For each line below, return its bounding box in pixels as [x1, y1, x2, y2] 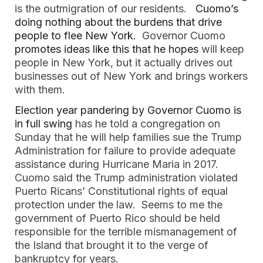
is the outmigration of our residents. [15, 2, 195, 15]
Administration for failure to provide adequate [15, 144, 235, 157]
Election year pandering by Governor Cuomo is [15, 104, 241, 116]
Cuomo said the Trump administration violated [15, 171, 238, 184]
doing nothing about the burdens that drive [15, 16, 222, 28]
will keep [198, 43, 244, 55]
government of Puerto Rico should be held [15, 212, 220, 224]
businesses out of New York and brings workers [15, 70, 248, 82]
